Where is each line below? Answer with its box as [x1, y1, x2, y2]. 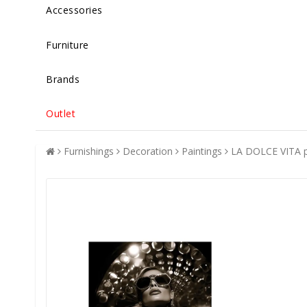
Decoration [123, 145, 173, 158]
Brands [46, 73, 79, 86]
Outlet [46, 107, 75, 121]
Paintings [182, 145, 222, 158]
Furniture [46, 38, 89, 51]
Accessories [46, 3, 103, 16]
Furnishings [64, 145, 114, 158]
